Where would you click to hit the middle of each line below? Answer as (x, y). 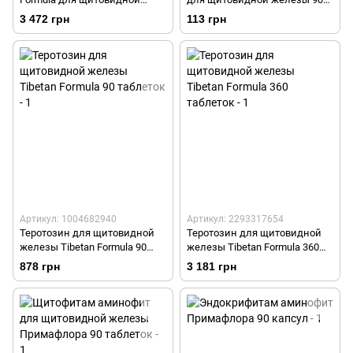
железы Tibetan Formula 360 (253, 247)
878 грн (40, 267)
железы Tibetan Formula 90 (83, 247)
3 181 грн (212, 267)
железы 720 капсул (67, 13)
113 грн (206, 19)
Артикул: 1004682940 (68, 219)
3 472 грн (45, 19)
